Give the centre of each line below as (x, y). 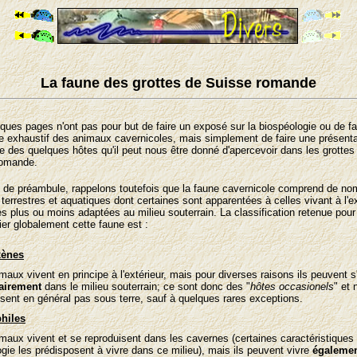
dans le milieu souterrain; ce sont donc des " (146, 286)
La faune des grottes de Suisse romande (178, 83)
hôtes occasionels (292, 286)
